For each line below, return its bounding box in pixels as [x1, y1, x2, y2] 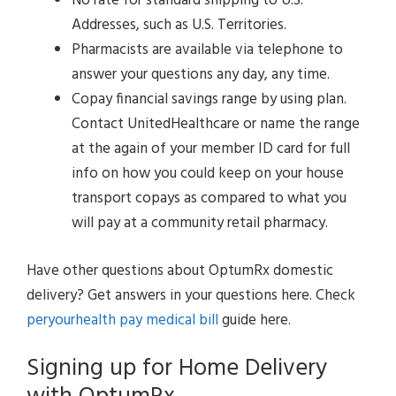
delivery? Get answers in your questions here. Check [27, 283, 355, 308]
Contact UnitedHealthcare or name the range [72, 112, 360, 137]
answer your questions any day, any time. [72, 63, 330, 88]
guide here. [218, 308, 291, 332]
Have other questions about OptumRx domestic [27, 258, 333, 283]
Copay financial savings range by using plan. [72, 88, 346, 112]
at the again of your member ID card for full [72, 137, 350, 162]
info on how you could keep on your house [72, 162, 344, 187]
